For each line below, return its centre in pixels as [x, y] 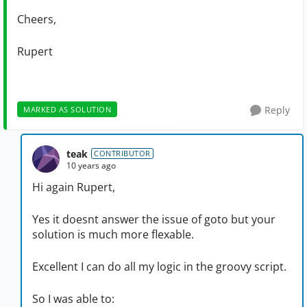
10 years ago [91, 165]
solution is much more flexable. [114, 235]
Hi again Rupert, [75, 187]
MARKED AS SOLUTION [67, 110]
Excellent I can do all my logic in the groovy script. [161, 267]
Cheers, [37, 20]
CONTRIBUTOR [122, 153]
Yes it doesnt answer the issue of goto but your [154, 220]
